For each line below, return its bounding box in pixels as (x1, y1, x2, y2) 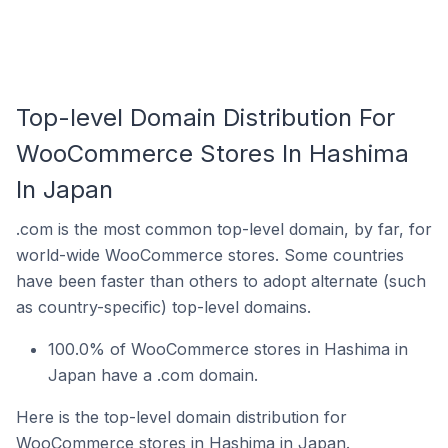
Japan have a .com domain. (48, 365, 258, 385)
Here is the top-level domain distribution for (16, 407, 347, 427)
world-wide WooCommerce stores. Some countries (16, 245, 404, 265)
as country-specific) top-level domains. (16, 297, 311, 317)
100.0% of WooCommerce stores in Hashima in (48, 339, 408, 359)
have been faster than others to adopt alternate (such (16, 271, 426, 291)
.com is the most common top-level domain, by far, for (16, 219, 432, 239)
